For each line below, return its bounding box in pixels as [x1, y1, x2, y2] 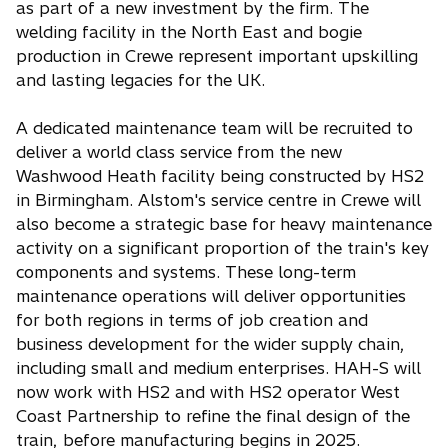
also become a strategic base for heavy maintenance [16, 214, 432, 234]
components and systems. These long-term [16, 262, 356, 282]
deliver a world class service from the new [16, 142, 342, 162]
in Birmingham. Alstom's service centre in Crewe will [16, 190, 421, 210]
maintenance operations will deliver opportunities [16, 286, 406, 306]
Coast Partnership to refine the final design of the [16, 406, 410, 426]
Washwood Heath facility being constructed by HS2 [16, 166, 424, 186]
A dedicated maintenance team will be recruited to [16, 118, 413, 138]
